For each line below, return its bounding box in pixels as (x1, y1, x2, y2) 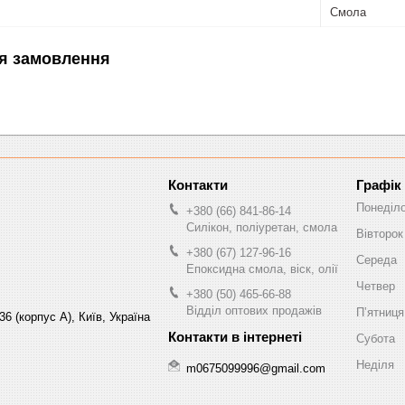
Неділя (356, 357, 394, 372)
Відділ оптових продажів (186, 303, 322, 317)
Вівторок (356, 226, 403, 240)
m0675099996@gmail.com (186, 361, 325, 375)
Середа (356, 252, 397, 267)
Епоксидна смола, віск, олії (186, 261, 338, 276)
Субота (356, 331, 395, 345)
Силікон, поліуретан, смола (186, 220, 337, 234)
